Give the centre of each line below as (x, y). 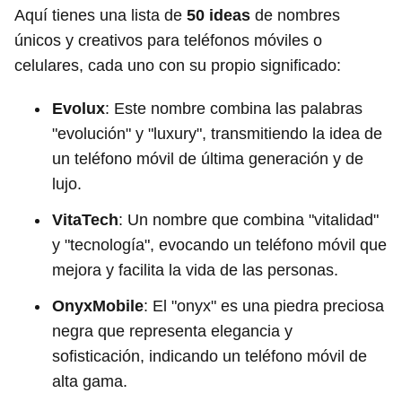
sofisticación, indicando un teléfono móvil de (210, 356)
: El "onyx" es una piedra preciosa (264, 306)
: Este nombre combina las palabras (234, 109)
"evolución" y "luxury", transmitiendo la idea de (217, 134)
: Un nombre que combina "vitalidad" (249, 220)
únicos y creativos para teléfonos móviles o (168, 40)
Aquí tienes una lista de (100, 15)
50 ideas (218, 15)
